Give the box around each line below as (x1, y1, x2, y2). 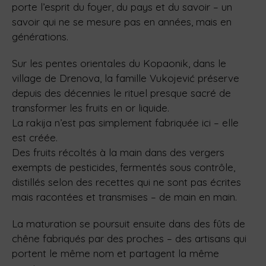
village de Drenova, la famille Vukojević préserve (12, 72, 239, 85)
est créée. (12, 131, 58, 144)
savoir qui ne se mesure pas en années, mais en (12, 15, 232, 28)
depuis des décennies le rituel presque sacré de (12, 87, 231, 100)
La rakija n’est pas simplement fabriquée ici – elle (12, 116, 239, 129)
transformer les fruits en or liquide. (12, 102, 169, 115)
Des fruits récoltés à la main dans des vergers (12, 146, 224, 159)
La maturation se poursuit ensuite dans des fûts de (12, 217, 245, 230)
